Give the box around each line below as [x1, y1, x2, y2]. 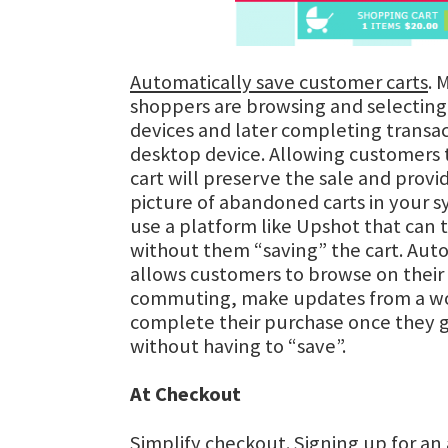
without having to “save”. [130, 333, 346, 359]
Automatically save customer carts [130, 69, 428, 95]
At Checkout [130, 381, 241, 407]
